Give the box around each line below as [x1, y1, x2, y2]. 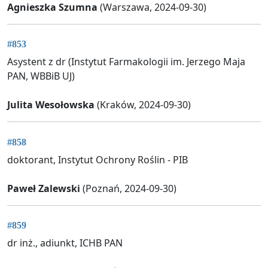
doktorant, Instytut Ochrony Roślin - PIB [7, 153, 188, 166]
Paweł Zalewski [7, 181, 80, 195]
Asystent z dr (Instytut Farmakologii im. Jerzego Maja [7, 55, 245, 69]
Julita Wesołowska [7, 98, 95, 112]
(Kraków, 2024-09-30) [95, 98, 191, 112]
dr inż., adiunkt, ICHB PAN [7, 236, 123, 250]
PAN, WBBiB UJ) [7, 69, 75, 83]
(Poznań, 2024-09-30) [80, 181, 176, 195]
